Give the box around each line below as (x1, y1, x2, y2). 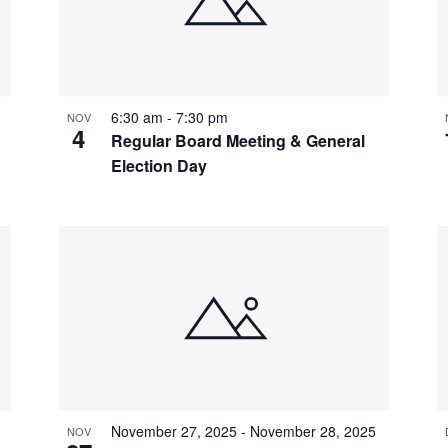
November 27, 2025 (110, 421, 237, 442)
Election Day (110, 154, 207, 178)
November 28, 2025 (249, 421, 376, 442)
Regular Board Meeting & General (110, 129, 365, 153)
